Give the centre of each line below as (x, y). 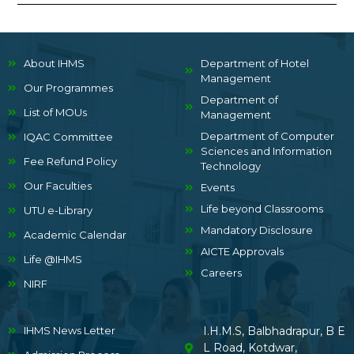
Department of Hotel (255, 64)
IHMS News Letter (70, 331)
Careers (221, 273)
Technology (231, 166)
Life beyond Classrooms (262, 209)
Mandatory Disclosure (257, 230)
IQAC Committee (68, 137)
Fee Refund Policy (70, 162)
